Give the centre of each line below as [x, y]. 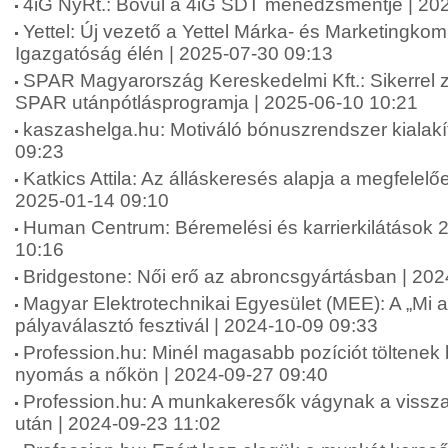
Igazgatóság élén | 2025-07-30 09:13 [174, 53]
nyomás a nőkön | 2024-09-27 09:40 [171, 374]
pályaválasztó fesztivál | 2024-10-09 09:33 [196, 325]
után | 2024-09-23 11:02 [118, 423]
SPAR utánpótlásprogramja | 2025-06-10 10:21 [216, 102]
